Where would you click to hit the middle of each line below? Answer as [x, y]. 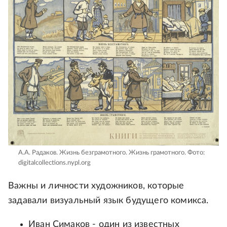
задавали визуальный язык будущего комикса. [108, 201]
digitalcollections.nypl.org [54, 163]
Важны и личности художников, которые [96, 186]
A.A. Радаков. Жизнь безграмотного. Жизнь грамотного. [102, 153]
